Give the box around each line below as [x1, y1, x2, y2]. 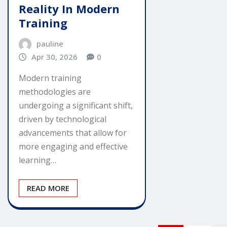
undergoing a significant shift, [19, 100, 133, 111]
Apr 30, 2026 [31, 51, 78, 62]
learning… [19, 155, 56, 166]
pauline [36, 38, 63, 49]
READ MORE [27, 183, 69, 194]
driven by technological [19, 113, 106, 125]
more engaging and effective [19, 141, 128, 153]
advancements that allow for [19, 127, 127, 139]
